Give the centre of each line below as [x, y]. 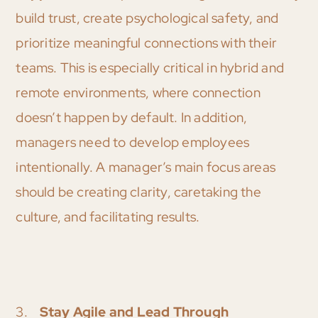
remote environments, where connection [138, 93]
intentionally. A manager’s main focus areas [146, 168]
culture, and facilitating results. [108, 217]
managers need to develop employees [133, 143]
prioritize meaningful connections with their [147, 43]
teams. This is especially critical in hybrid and [150, 68]
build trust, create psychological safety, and [147, 18]
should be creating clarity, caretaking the [138, 192]
